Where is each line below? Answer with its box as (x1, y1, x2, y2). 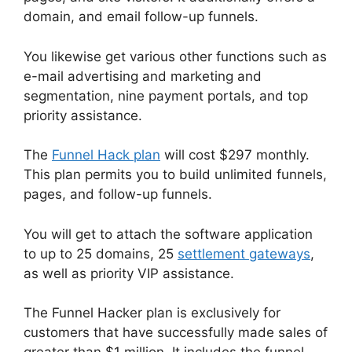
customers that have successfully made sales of (24, 324, 328, 341)
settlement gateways (178, 245, 310, 262)
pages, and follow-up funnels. (24, 186, 212, 203)
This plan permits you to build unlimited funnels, (24, 167, 327, 183)
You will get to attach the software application (24, 225, 313, 242)
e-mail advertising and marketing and (24, 68, 262, 84)
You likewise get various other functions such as (24, 48, 327, 64)
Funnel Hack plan (52, 147, 160, 163)
